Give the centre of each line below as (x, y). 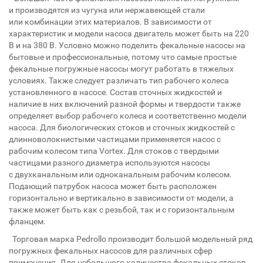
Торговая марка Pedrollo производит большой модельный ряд (131, 239)
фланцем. (27, 221)
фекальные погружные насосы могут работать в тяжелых (121, 69)
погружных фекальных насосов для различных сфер (111, 251)
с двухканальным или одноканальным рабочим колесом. (120, 174)
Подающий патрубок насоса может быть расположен (113, 186)
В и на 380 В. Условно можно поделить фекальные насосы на (127, 45)
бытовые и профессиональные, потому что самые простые (123, 57)
